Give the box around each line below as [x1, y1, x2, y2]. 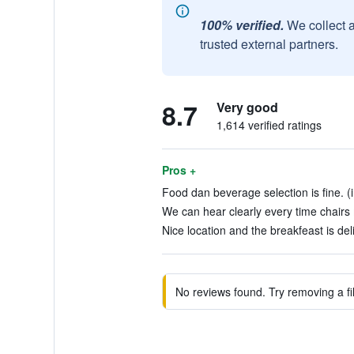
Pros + [161, 162, 196, 178]
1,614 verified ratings [216, 117, 322, 133]
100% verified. [199, 16, 284, 34]
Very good [216, 98, 278, 116]
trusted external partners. [199, 35, 338, 53]
